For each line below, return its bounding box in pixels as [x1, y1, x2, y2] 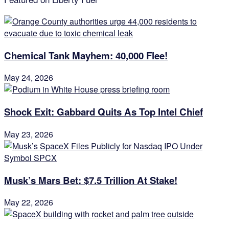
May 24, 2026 [4, 72, 53, 84]
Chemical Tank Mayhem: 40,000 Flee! [4, 48, 168, 62]
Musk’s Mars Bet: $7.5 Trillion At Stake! [4, 173, 177, 187]
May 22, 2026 [4, 196, 53, 209]
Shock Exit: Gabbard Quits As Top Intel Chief [4, 105, 203, 119]
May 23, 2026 [4, 128, 53, 140]
